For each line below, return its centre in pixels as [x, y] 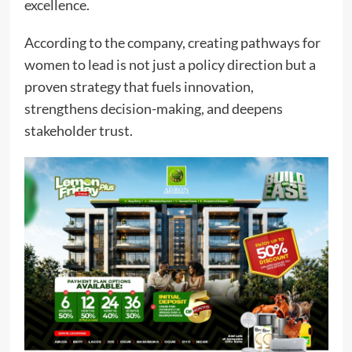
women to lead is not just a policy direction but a [170, 65]
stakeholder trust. [78, 131]
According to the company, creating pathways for [172, 43]
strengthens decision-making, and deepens [153, 109]
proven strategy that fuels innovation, [139, 87]
